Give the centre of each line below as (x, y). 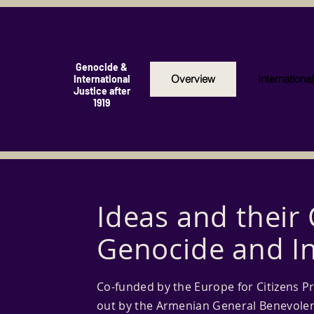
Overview (193, 79)
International (102, 79)
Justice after (102, 91)
